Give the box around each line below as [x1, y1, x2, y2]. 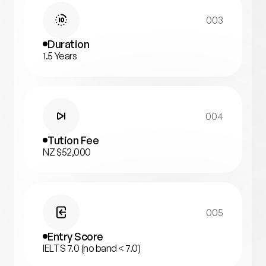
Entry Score [47, 229, 103, 243]
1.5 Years [43, 49, 77, 62]
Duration [47, 37, 90, 50]
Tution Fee [47, 133, 99, 147]
